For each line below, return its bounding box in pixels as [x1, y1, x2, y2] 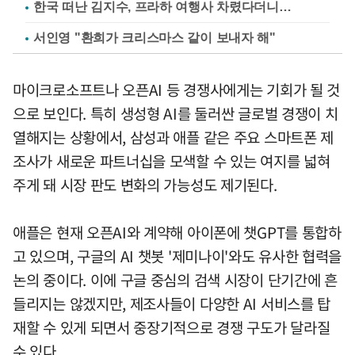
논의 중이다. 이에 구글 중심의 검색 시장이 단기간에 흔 [13, 268, 338, 291]
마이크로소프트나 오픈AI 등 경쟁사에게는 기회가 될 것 [13, 78, 340, 101]
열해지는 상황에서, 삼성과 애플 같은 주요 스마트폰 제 [13, 125, 334, 148]
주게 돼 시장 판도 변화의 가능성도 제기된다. [13, 173, 277, 196]
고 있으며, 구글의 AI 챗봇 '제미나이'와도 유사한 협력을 [13, 244, 342, 267]
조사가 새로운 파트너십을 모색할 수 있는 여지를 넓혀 [13, 149, 330, 172]
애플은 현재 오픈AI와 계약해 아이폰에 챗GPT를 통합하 [13, 220, 342, 243]
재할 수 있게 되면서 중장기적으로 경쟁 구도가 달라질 [13, 315, 330, 338]
